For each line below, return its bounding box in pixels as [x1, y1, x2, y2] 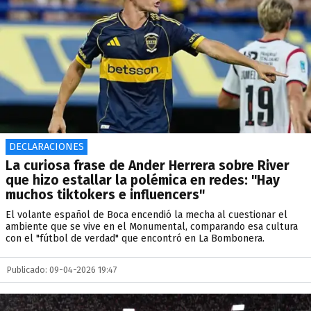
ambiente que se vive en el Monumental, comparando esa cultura [6, 221, 298, 233]
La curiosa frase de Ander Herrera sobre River [6, 158, 289, 174]
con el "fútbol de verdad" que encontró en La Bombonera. [6, 233, 264, 244]
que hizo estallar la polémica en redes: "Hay [6, 172, 280, 188]
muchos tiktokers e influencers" [6, 187, 205, 203]
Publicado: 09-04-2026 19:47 [7, 264, 117, 275]
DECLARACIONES [9, 141, 84, 153]
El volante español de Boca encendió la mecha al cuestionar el [6, 209, 287, 221]
